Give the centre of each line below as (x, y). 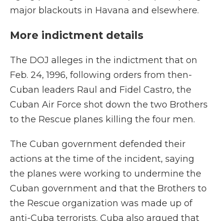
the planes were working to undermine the (106, 174)
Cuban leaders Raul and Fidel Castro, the (101, 90)
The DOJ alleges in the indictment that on (104, 60)
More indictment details (77, 35)
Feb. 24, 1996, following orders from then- (101, 75)
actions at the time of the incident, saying (102, 159)
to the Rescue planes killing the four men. (102, 119)
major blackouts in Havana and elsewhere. (104, 10)
